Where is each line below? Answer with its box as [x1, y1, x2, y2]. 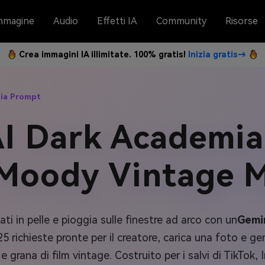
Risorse [225, 15, 258, 27]
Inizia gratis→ [188, 50, 246, 59]
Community [156, 15, 206, 27]
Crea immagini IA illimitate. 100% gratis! [19, 50, 188, 59]
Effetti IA [97, 15, 137, 27]
